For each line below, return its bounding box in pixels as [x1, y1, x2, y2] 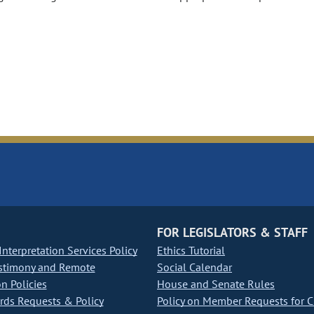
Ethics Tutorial [157, 243, 225, 258]
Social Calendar [157, 260, 232, 275]
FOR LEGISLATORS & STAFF [157, 224, 308, 241]
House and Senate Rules [157, 277, 275, 292]
